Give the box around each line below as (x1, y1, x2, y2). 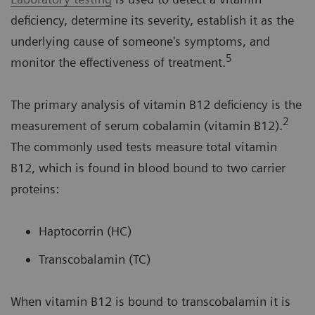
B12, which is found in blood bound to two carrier (11, 160, 285, 176)
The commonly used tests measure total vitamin (11, 139, 277, 155)
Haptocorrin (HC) (39, 224, 131, 239)
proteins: (11, 181, 59, 197)
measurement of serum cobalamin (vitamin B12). (11, 118, 283, 134)
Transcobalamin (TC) (39, 252, 150, 267)
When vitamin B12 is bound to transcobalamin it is (11, 294, 290, 309)
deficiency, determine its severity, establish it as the (11, 13, 294, 28)
